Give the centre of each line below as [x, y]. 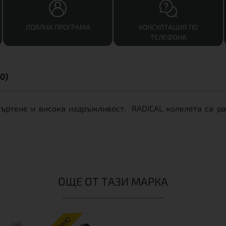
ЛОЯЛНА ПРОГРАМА [58, 27]
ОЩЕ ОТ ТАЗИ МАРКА [113, 181]
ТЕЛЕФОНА [168, 37]
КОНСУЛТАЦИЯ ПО [168, 27]
